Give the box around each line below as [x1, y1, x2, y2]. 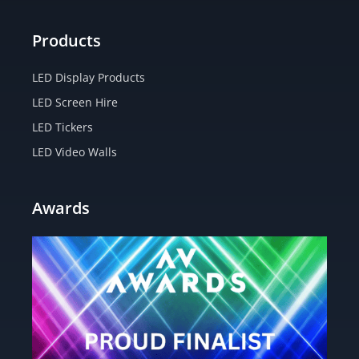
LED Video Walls [32, 144, 117, 159]
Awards [32, 197, 90, 219]
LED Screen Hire [32, 95, 118, 110]
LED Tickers [32, 119, 93, 135]
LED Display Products [32, 70, 145, 85]
